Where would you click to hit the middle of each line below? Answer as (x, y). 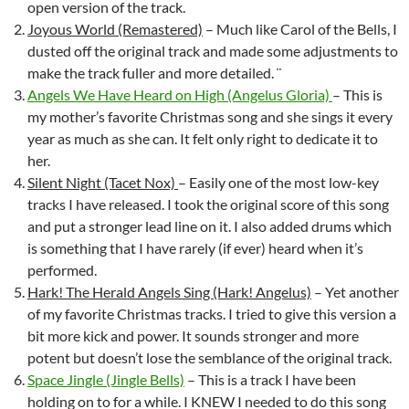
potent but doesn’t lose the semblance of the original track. (210, 357)
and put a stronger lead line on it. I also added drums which (210, 226)
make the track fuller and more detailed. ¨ (154, 73)
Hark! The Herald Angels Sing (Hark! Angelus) (169, 292)
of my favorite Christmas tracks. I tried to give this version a (212, 314)
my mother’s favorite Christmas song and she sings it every (210, 116)
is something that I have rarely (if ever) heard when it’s (195, 248)
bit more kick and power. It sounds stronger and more (193, 336)
